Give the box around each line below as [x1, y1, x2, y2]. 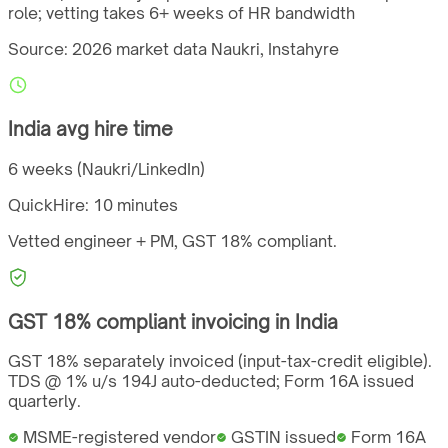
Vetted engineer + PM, [8, 230, 182, 251]
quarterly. [8, 391, 81, 412]
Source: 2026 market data [8, 38, 211, 59]
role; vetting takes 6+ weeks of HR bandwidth [8, 2, 355, 23]
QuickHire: [8, 194, 93, 215]
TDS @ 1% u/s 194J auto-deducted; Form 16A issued [8, 371, 414, 392]
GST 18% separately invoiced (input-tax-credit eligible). [8, 351, 432, 372]
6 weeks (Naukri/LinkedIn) [8, 158, 205, 179]
